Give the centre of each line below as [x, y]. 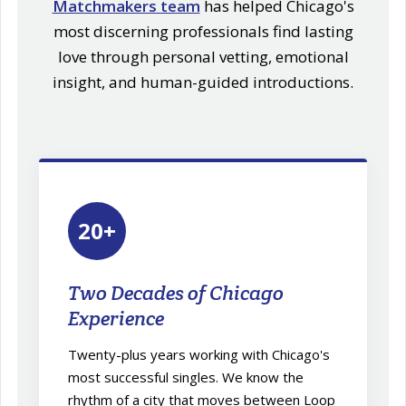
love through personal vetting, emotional [203, 56]
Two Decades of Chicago [176, 292]
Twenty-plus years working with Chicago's [199, 354]
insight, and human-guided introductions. [203, 82]
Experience [116, 318]
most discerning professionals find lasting [203, 31]
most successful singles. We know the [186, 377]
